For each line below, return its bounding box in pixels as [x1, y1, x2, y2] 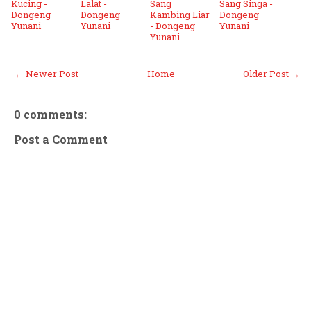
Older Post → [243, 67, 300, 80]
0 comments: [14, 107, 87, 121]
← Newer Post [15, 67, 78, 80]
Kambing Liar [150, 8, 210, 21]
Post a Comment [14, 132, 108, 146]
